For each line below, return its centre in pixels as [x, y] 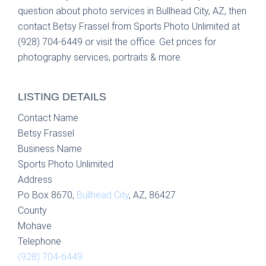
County [32, 210]
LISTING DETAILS [62, 97]
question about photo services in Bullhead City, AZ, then [132, 11]
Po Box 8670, [47, 195]
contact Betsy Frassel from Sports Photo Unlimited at [129, 26]
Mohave [35, 226]
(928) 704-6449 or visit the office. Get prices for [117, 42]
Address [35, 180]
